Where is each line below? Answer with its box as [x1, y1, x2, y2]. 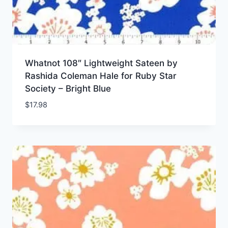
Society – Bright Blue [24, 83, 111, 94]
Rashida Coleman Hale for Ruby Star [24, 70, 177, 81]
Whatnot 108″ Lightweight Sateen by [24, 58, 178, 68]
